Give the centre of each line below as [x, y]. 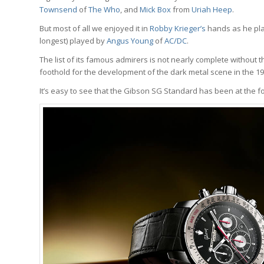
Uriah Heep [212, 9]
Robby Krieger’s [178, 28]
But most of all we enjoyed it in [95, 28]
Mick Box [155, 9]
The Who [104, 9]
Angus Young [130, 40]
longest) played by [73, 40]
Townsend [58, 9]
